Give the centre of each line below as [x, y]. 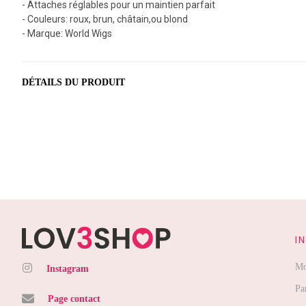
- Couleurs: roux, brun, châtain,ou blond [105, 19]
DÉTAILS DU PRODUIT [73, 82]
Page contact [74, 298]
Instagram [68, 268]
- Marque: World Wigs [67, 33]
